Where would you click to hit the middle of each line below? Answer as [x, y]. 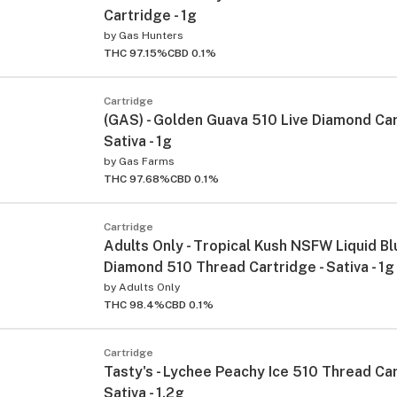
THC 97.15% [136, 53]
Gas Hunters [151, 35]
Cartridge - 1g [150, 15]
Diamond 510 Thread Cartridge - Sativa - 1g [249, 267]
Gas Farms [147, 161]
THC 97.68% [137, 179]
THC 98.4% [134, 304]
